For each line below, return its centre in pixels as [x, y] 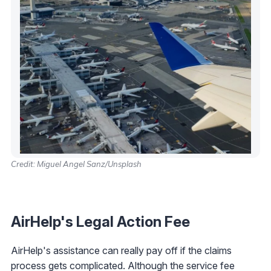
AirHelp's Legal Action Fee [100, 222]
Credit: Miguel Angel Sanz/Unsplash [76, 164]
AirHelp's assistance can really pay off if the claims [121, 251]
